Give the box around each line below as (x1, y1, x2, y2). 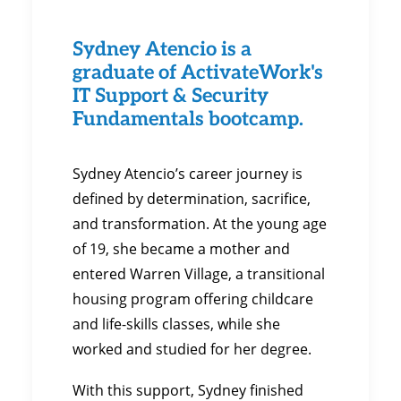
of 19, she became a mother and (73, 239, 290, 259)
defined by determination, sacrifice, (73, 189, 311, 209)
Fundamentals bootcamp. (73, 102, 303, 133)
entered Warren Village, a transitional (73, 264, 325, 284)
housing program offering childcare (73, 289, 313, 309)
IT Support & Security (73, 79, 269, 110)
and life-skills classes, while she (73, 314, 280, 334)
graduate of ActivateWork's (73, 55, 323, 87)
